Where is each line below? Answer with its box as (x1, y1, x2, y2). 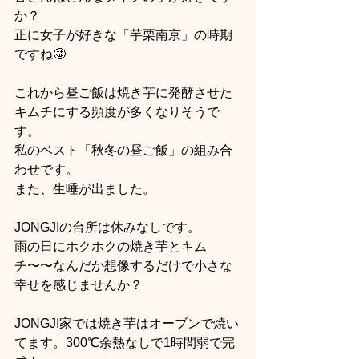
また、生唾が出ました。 (14, 181, 155, 196)
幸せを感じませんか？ (14, 277, 143, 292)
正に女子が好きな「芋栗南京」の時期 (14, 27, 232, 42)
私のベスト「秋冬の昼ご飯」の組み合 (14, 143, 232, 157)
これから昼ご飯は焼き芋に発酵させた (14, 85, 232, 99)
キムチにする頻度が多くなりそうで (14, 104, 220, 119)
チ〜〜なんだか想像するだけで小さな (14, 258, 232, 272)
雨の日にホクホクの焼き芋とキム (14, 239, 207, 253)
